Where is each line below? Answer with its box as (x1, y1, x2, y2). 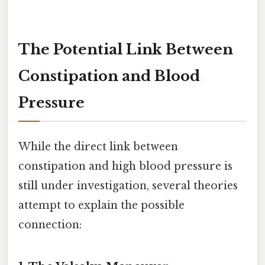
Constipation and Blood (18, 67, 200, 85)
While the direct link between (18, 140, 178, 154)
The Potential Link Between (18, 40, 233, 58)
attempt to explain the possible (18, 199, 185, 212)
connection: (18, 218, 82, 232)
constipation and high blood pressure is (18, 160, 232, 173)
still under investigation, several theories (18, 179, 238, 193)
